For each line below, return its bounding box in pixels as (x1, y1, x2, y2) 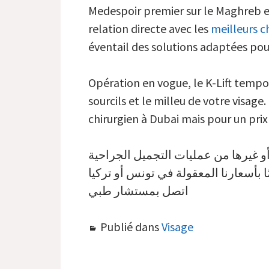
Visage (161, 219, 193, 235)
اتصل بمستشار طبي (88, 183, 189, 199)
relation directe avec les (88, 21, 211, 37)
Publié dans (100, 219, 162, 235)
